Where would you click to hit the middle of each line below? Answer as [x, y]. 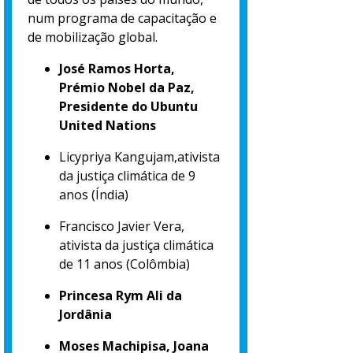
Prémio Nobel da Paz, [127, 88]
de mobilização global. [93, 37]
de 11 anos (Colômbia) [124, 264]
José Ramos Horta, [117, 69]
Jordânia [85, 315]
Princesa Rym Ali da [121, 296]
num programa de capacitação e [122, 19]
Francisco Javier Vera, [122, 227]
